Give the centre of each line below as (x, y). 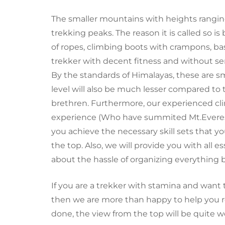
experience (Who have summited (120, 117)
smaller (84, 19)
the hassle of (104, 159)
